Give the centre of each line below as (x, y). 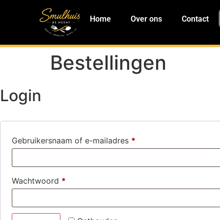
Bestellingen (108, 63)
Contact (195, 19)
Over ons (146, 19)
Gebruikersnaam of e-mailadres (71, 141)
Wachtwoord (37, 181)
